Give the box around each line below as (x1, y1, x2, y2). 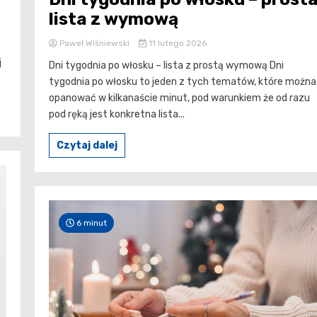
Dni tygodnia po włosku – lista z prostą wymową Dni (49, 59, 284, 72)
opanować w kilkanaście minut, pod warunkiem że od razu (49, 92, 310, 105)
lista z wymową (49, 9, 178, 30)
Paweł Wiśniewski (57, 38, 132, 49)
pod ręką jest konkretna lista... (49, 108, 185, 121)
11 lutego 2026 (146, 38, 207, 49)
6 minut (74, 218, 107, 229)
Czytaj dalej (57, 139, 117, 152)
